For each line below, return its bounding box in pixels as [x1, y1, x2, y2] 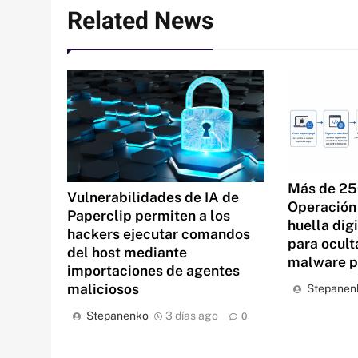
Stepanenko [86, 308, 149, 322]
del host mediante [67, 243, 187, 261]
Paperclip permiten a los [67, 206, 230, 224]
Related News [67, 4, 213, 40]
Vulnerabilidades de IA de [67, 188, 239, 205]
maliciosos [67, 280, 139, 297]
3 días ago [165, 308, 218, 322]
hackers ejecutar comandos [67, 225, 250, 242]
